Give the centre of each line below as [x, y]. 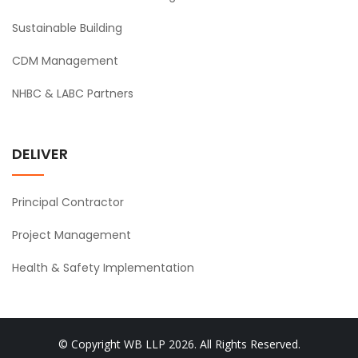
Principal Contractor [68, 202]
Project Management [72, 235]
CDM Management [65, 61]
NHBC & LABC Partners [73, 93]
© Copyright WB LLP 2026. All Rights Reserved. [179, 344]
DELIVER [40, 154]
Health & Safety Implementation [103, 268]
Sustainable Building [67, 28]
